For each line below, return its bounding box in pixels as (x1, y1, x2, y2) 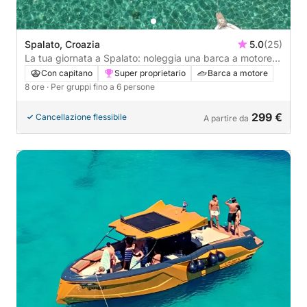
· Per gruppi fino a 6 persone (47, 82, 155, 93)
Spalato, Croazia (25, 38, 100, 51)
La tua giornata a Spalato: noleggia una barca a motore (25, 52, 272, 64)
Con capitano (41, 68, 93, 79)
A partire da (204, 113, 249, 124)
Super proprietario (114, 68, 186, 79)
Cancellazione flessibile (36, 112, 127, 123)
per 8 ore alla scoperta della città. (25, 66, 175, 78)
